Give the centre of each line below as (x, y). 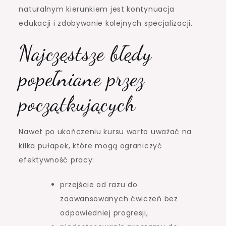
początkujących (77, 103)
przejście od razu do (99, 184)
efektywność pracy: (57, 160)
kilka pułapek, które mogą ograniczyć (91, 146)
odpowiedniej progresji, (104, 213)
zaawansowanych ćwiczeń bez (119, 199)
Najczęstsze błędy (85, 53)
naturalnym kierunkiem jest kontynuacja (97, 9)
